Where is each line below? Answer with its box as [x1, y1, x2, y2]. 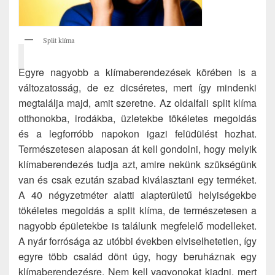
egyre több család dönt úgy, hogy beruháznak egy [18, 249, 257, 264]
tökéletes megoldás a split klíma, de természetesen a [18, 203, 257, 218]
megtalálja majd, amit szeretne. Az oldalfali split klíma [18, 96, 257, 110]
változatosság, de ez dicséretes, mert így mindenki [18, 80, 257, 95]
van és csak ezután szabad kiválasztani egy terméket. [18, 172, 257, 187]
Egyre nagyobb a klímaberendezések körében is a [18, 65, 257, 80]
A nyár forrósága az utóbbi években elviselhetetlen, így [18, 234, 257, 249]
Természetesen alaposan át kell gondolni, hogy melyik [18, 142, 257, 157]
